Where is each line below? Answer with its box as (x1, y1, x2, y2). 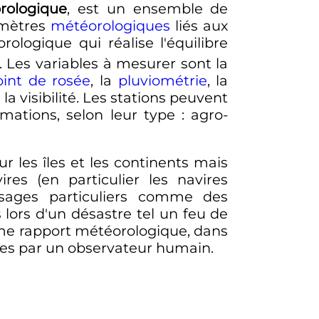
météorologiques (51, 17, 171, 35)
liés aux (170, 17, 229, 35)
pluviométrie (117, 71, 207, 89)
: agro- (182, 105, 229, 123)
